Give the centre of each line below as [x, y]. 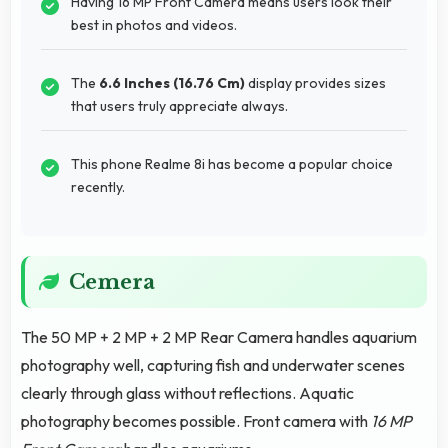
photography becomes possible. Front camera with [196, 420]
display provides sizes [315, 82]
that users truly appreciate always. [179, 105]
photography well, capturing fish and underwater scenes [213, 364]
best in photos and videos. [154, 24]
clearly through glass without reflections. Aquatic [187, 392]
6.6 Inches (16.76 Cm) [172, 82]
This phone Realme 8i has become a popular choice [232, 163]
